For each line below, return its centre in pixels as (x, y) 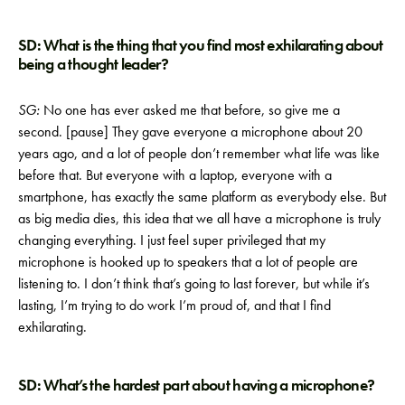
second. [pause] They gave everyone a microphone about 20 (190, 131)
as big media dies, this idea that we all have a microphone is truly (199, 218)
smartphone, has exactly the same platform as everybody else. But (202, 196)
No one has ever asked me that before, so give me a (190, 109)
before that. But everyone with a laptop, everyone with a (175, 174)
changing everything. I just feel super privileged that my (172, 240)
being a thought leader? (93, 64)
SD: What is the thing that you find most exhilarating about (201, 45)
